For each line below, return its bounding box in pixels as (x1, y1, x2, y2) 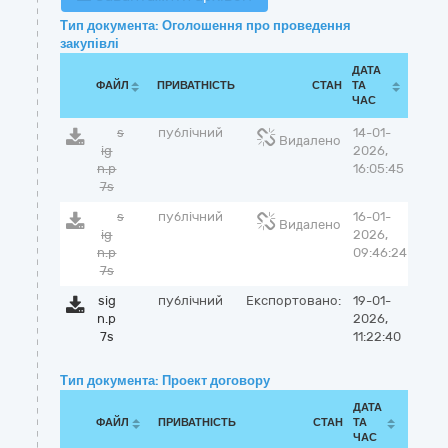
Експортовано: (246, 293, 341, 308)
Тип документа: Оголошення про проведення (60, 18, 351, 33)
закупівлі (60, 36, 119, 51)
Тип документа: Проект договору (60, 373, 270, 388)
